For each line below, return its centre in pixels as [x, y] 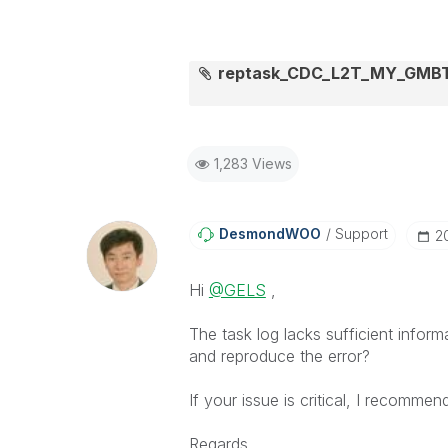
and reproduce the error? [279, 356]
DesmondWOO [269, 233]
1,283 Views [252, 163]
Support [359, 233]
